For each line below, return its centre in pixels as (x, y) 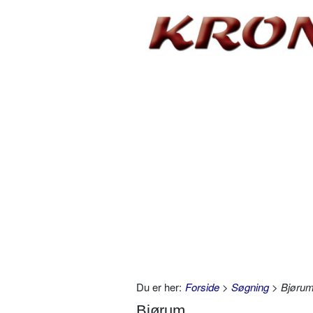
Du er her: (159, 286)
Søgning (250, 286)
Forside (202, 286)
